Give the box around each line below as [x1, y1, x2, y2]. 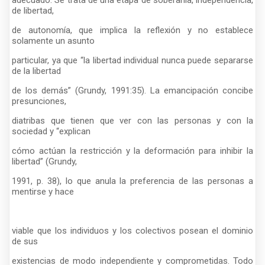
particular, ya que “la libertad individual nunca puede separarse [12, 54, 253, 66]
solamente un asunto [12, 35, 95, 46]
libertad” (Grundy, [12, 156, 77, 167]
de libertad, [12, 5, 54, 16]
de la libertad [12, 65, 61, 76]
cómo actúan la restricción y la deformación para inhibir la [12, 145, 253, 156]
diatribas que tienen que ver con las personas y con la [12, 115, 253, 126]
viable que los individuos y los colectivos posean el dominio [12, 225, 253, 236]
